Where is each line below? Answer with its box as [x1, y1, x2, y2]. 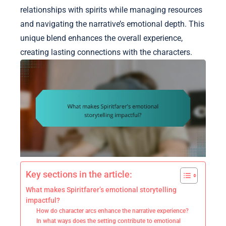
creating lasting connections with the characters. [20, 47, 192, 57]
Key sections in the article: [26, 169, 132, 180]
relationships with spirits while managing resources [20, 5, 202, 15]
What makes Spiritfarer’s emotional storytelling [26, 186, 177, 194]
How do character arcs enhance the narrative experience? [36, 207, 189, 215]
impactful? [26, 196, 60, 205]
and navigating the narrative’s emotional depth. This [20, 19, 204, 29]
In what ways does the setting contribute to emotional [36, 217, 181, 225]
